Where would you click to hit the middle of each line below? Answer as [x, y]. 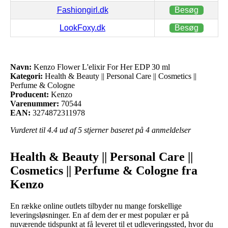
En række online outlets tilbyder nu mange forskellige [96, 206]
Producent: [30, 94]
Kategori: [26, 76]
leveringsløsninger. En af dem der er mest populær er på [99, 215]
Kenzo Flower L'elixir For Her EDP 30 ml [101, 67]
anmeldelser [170, 130]
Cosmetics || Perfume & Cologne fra [104, 170]
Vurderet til [29, 130]
